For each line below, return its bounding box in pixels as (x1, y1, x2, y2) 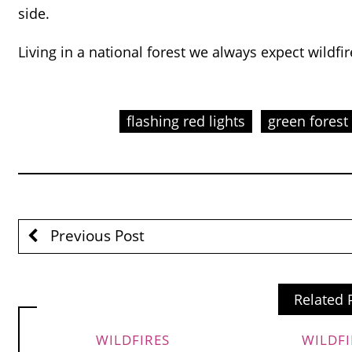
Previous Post (46, 225, 145, 246)
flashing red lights (126, 112, 245, 131)
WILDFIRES (95, 331, 170, 350)
